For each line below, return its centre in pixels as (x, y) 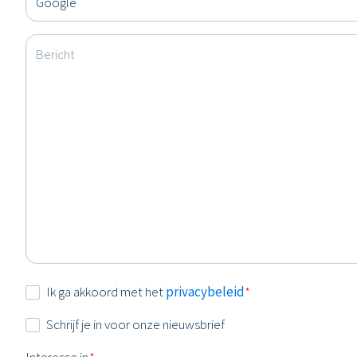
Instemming (57, 291)
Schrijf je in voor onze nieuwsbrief (135, 324)
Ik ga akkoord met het (106, 292)
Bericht (55, 53)
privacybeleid (205, 292)
